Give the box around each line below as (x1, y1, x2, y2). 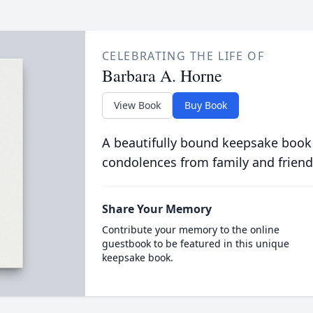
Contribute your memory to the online (101, 223, 279, 236)
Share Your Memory (101, 201, 212, 217)
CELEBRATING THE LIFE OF (101, 48, 265, 64)
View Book (113, 99, 161, 112)
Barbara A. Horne (101, 64, 222, 87)
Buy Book (184, 99, 227, 112)
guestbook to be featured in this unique (101, 237, 289, 250)
